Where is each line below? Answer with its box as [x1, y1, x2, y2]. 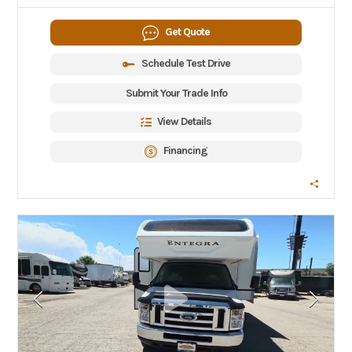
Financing [163, 144, 207, 157]
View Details [157, 115, 211, 128]
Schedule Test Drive [141, 57, 230, 71]
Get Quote [165, 24, 210, 38]
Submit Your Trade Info [125, 86, 227, 100]
